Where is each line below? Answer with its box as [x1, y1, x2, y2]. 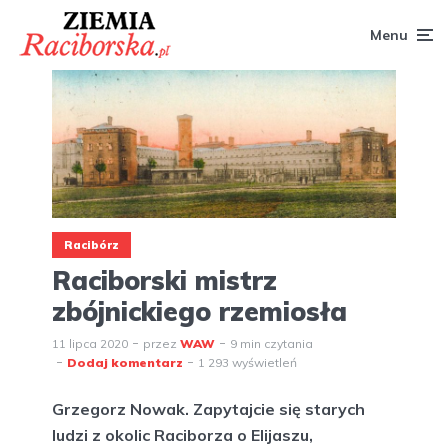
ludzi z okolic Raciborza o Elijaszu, [52, 425, 313, 446]
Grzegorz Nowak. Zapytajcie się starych [52, 399, 365, 420]
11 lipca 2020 [52, 336, 128, 352]
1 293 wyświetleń [198, 355, 297, 371]
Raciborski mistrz [52, 264, 277, 298]
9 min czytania [230, 336, 313, 352]
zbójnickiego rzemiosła [52, 295, 347, 329]
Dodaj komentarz [67, 355, 183, 371]
